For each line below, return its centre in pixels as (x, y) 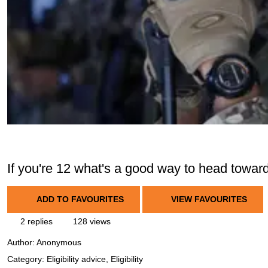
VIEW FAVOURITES (208, 199)
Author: (22, 243)
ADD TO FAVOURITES (80, 199)
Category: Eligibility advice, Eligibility (75, 259)
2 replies (35, 221)
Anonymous (59, 243)
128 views (91, 221)
